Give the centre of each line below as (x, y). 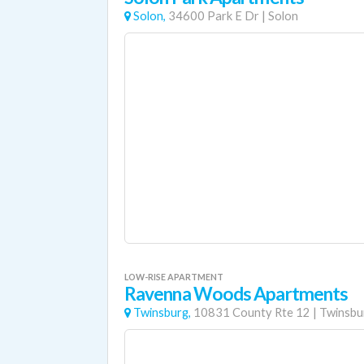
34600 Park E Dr (214, 16)
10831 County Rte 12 (252, 312)
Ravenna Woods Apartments (236, 294)
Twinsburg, (162, 312)
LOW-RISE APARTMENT (174, 277)
